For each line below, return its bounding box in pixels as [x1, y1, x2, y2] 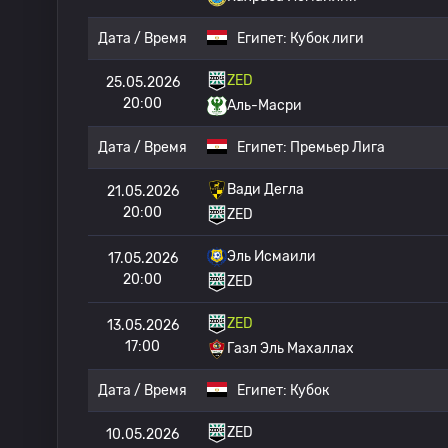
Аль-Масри [227, 97, 302, 114]
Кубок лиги [290, 30, 364, 47]
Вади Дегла [227, 181, 304, 198]
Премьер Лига [290, 139, 385, 156]
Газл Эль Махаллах [227, 340, 354, 357]
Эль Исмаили [227, 248, 316, 265]
